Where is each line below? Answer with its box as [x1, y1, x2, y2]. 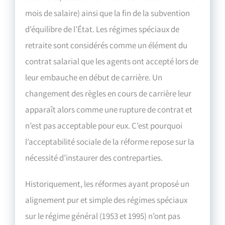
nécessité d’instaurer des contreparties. [25, 152, 163, 163]
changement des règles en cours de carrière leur [25, 87, 192, 99]
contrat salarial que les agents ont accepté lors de [25, 55, 199, 67]
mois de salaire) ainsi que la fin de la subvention [25, 7, 190, 19]
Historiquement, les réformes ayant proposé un [25, 178, 190, 189]
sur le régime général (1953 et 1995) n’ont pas [25, 210, 181, 221]
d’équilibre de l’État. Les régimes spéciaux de [25, 23, 180, 35]
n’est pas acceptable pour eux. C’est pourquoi [25, 120, 183, 131]
